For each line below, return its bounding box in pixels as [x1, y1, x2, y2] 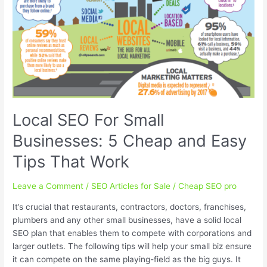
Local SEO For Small [13, 110, 164, 131]
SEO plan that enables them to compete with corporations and [13, 228, 252, 238]
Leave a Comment [13, 181, 84, 191]
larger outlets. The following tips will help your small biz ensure [13, 241, 252, 251]
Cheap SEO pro [178, 181, 237, 191]
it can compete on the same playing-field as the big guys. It [13, 254, 241, 264]
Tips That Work [13, 151, 130, 172]
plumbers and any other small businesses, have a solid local [13, 215, 242, 225]
